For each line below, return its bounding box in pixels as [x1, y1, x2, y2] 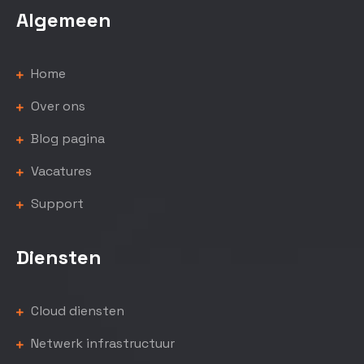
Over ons [28, 97, 85, 115]
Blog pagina [28, 130, 105, 147]
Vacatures [28, 162, 92, 180]
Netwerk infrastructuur [28, 335, 175, 352]
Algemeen [16, 7, 111, 32]
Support [28, 195, 84, 212]
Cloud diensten [28, 302, 124, 319]
